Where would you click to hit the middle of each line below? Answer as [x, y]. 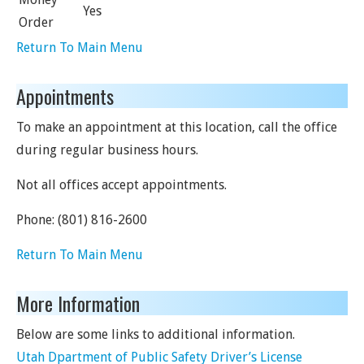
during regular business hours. [107, 150]
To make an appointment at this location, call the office [177, 127]
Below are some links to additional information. [156, 334]
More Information [78, 303]
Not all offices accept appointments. [121, 185]
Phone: [37, 220]
